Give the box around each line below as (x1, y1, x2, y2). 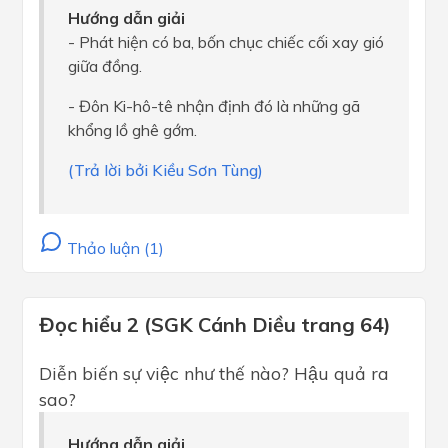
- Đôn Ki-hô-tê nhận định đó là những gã (68, 96, 360, 116)
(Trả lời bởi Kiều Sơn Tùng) (68, 160, 263, 180)
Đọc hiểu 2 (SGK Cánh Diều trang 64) (39, 312, 391, 337)
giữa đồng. (68, 56, 142, 76)
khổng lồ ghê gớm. (68, 120, 197, 140)
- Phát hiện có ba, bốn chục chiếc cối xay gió (68, 32, 384, 52)
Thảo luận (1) (63, 238, 164, 258)
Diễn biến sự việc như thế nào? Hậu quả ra (39, 362, 389, 384)
